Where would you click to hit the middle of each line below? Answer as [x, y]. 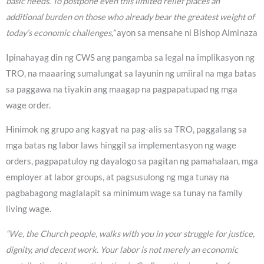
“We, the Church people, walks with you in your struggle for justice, [130, 233]
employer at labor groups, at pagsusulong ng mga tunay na [118, 177]
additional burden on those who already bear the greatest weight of [130, 17]
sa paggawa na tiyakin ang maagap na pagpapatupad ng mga [122, 89]
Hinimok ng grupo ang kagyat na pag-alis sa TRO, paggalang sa [126, 130]
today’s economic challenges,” [60, 33]
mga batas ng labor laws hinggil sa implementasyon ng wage [121, 146]
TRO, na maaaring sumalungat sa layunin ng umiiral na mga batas [131, 73]
